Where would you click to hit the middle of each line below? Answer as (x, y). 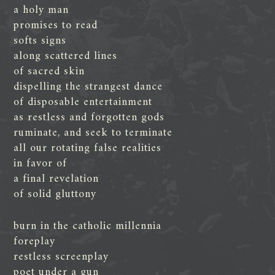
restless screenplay (61, 257)
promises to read (56, 25)
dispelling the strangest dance (88, 87)
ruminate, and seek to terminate (93, 133)
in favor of (41, 163)
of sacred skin (49, 71)
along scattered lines (66, 56)
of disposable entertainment (83, 102)
